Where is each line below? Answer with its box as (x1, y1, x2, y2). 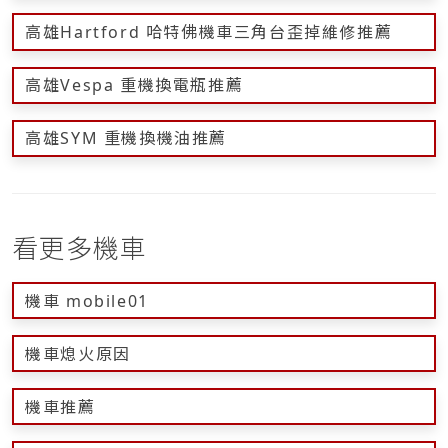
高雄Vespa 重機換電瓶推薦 (25, 74, 244, 97)
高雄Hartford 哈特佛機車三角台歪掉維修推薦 (25, 20, 393, 43)
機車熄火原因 (25, 342, 131, 365)
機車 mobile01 (25, 289, 149, 312)
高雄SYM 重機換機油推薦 (25, 127, 227, 150)
